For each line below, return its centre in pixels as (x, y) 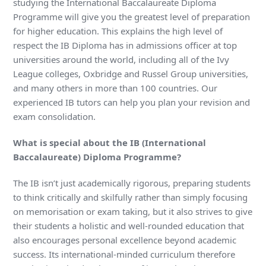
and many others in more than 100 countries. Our (115, 88)
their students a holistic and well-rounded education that (129, 226)
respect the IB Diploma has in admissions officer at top (125, 45)
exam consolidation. (55, 117)
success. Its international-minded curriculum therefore (124, 254)
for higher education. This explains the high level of (118, 31)
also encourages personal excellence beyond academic (125, 240)
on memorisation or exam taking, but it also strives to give (133, 212)
